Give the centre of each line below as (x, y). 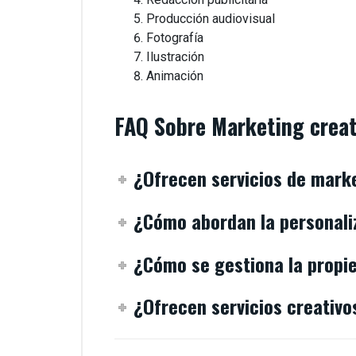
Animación (175, 76)
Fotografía (175, 38)
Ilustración (175, 57)
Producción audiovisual (211, 19)
